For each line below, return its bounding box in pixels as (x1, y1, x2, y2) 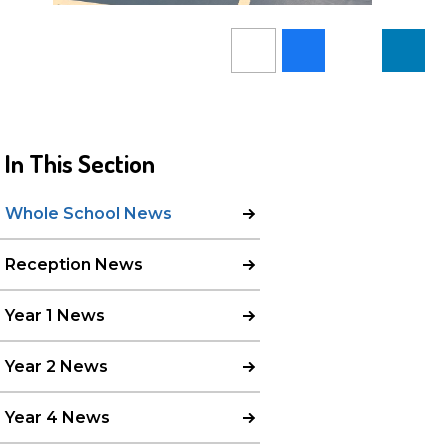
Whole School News (5, 204, 172, 224)
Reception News (5, 255, 143, 275)
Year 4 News (5, 408, 110, 428)
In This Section (5, 147, 155, 180)
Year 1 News (5, 306, 105, 326)
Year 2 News (5, 357, 108, 377)
